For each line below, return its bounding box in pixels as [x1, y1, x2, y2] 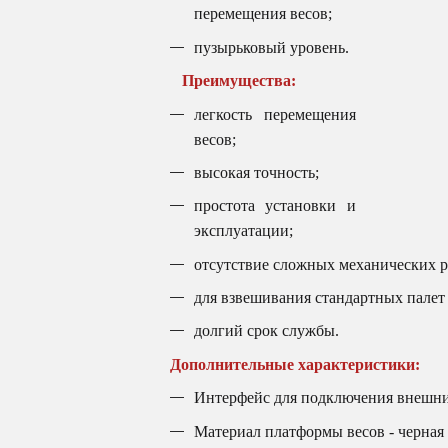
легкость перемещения [193, 105, 356, 123]
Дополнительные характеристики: [169, 355, 420, 373]
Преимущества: [169, 72, 296, 90]
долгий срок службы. [193, 322, 339, 340]
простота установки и [193, 197, 356, 215]
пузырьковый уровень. [193, 38, 349, 56]
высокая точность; [193, 163, 319, 181]
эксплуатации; [193, 222, 293, 240]
